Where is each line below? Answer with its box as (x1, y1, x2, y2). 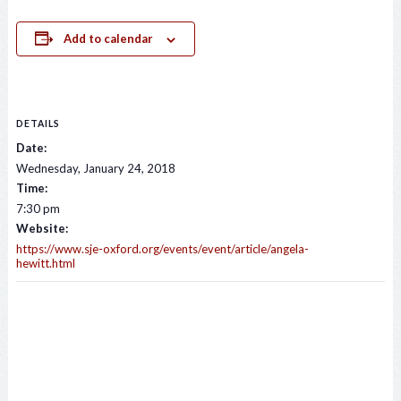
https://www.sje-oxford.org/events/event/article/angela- (15, 242, 309, 257)
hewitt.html (15, 256, 75, 271)
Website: (15, 221, 68, 236)
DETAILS (15, 118, 60, 130)
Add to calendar (64, 31, 154, 47)
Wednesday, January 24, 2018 (15, 161, 175, 176)
